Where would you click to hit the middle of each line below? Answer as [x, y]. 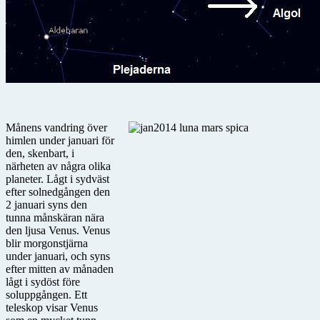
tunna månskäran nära [55, 217]
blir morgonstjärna [47, 243]
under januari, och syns [58, 256]
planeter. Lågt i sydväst [57, 179]
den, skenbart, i [40, 153]
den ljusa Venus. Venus [58, 230]
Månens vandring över [56, 127]
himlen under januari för [60, 140]
